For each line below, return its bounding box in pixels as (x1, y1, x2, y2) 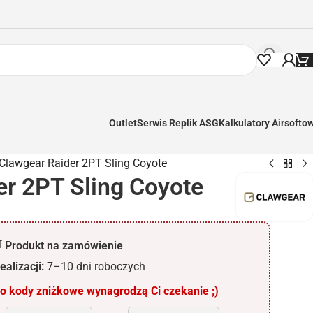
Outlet (109, 117, 137, 129)
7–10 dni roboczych (44, 259, 145, 273)
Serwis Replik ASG (137, 117, 219, 129)
